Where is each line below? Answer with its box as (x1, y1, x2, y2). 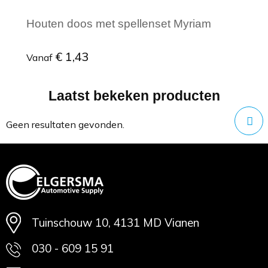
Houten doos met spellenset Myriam (26, 17, 211, 30)
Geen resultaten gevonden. (5, 118, 124, 130)
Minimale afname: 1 (41, 115, 139, 130)
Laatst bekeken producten (48, 87, 220, 103)
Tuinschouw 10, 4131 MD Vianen (31, 215, 199, 230)
